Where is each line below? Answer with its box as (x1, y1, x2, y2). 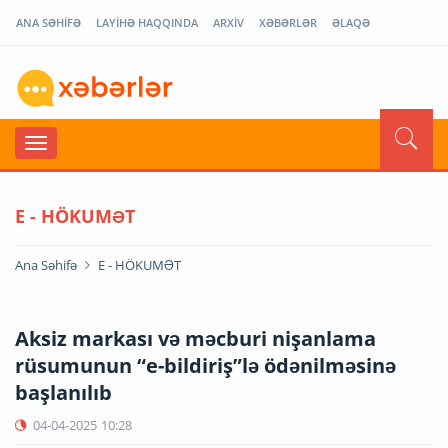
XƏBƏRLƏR (259, 15, 317, 30)
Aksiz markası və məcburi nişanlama (15, 324, 376, 352)
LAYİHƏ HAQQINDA (96, 15, 198, 30)
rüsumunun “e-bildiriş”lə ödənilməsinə (15, 351, 396, 379)
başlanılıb (15, 378, 112, 406)
